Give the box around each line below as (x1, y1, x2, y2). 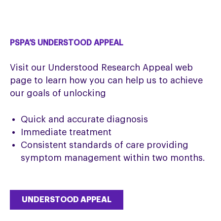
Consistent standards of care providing (21, 140, 189, 149)
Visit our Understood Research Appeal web (10, 63, 193, 72)
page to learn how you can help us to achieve (10, 75, 203, 85)
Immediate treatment (21, 127, 112, 137)
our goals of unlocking (10, 88, 107, 98)
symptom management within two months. (21, 153, 206, 162)
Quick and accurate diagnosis (21, 114, 148, 124)
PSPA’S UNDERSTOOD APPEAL (10, 38, 124, 47)
